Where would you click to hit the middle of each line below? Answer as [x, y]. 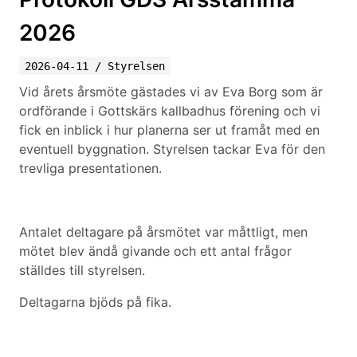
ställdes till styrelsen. [82, 270]
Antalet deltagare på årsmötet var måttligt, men [163, 232]
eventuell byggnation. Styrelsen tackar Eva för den [172, 149]
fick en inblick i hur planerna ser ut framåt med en [169, 130]
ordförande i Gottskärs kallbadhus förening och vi [170, 111]
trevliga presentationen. [90, 168]
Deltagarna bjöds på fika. [95, 302]
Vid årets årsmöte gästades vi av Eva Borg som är [171, 92]
